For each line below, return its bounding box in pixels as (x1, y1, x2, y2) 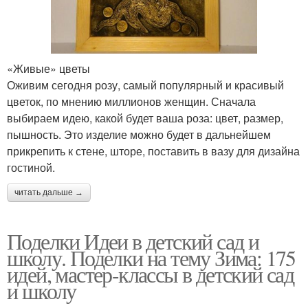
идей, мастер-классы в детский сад (7, 258, 294, 289)
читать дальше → (14, 187, 83, 197)
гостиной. (7, 159, 55, 175)
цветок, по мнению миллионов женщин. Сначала (7, 93, 256, 109)
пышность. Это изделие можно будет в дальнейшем (7, 126, 271, 142)
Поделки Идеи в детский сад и (7, 225, 259, 256)
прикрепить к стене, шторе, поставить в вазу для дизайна (7, 142, 300, 159)
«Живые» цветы (7, 60, 90, 76)
